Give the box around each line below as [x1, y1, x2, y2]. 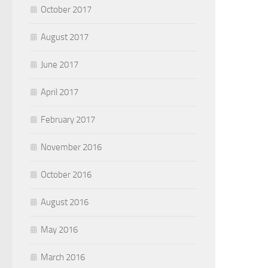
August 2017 [41, 31, 89, 42]
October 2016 [41, 169, 92, 180]
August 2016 [41, 196, 89, 208]
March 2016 [41, 251, 85, 263]
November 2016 [41, 141, 102, 153]
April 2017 [41, 86, 78, 98]
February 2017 [41, 114, 95, 125]
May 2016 [41, 224, 78, 235]
